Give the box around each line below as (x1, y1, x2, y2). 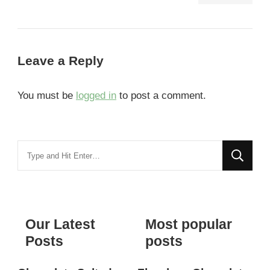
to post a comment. (116, 90, 206, 102)
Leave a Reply (17, 54, 107, 68)
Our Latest (25, 216, 95, 232)
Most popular (145, 216, 232, 232)
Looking (17, 143, 52, 155)
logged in (76, 90, 116, 102)
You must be (17, 90, 76, 102)
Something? (17, 178, 70, 190)
